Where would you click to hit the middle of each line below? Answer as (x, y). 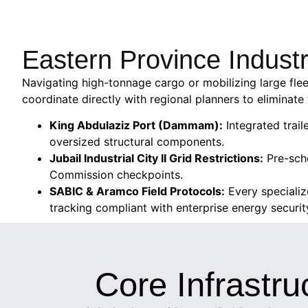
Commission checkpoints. (116, 174)
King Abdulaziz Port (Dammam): (136, 125)
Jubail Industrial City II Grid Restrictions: (156, 158)
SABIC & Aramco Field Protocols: (137, 191)
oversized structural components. (137, 141)
